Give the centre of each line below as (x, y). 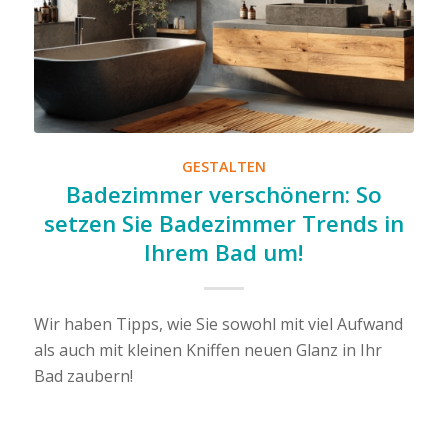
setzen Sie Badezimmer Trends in (223, 224)
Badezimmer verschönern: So (223, 195)
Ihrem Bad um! (223, 253)
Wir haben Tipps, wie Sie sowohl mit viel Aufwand (218, 324)
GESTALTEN (223, 167)
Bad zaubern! (83, 376)
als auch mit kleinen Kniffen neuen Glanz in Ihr (207, 350)
